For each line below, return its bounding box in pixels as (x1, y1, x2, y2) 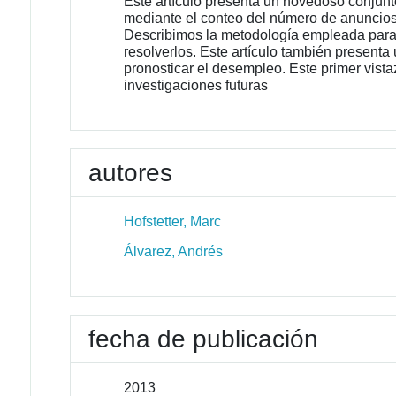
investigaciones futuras (124, 78, 269, 93)
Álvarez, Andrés (124, 244, 224, 259)
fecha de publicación (88, 325, 319, 353)
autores (88, 159, 173, 187)
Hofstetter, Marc (124, 214, 222, 229)
